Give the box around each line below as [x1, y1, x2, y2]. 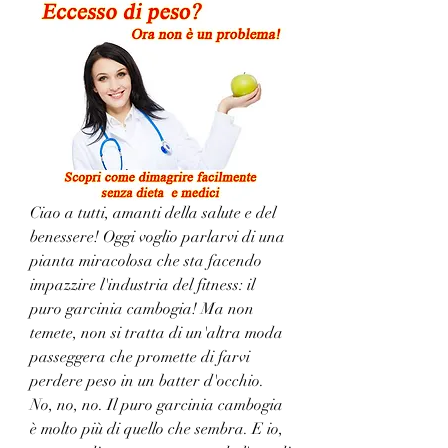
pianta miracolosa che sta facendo [30, 250, 262, 271]
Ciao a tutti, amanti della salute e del [30, 202, 276, 223]
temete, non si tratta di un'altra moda [30, 322, 283, 343]
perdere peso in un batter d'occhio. [30, 370, 264, 391]
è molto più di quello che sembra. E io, [30, 418, 283, 439]
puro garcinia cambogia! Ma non [30, 298, 254, 319]
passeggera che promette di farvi [30, 346, 250, 367]
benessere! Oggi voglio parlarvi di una [30, 226, 285, 247]
